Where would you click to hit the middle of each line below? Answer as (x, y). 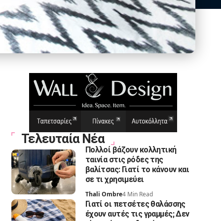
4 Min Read (137, 194)
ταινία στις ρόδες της (124, 159)
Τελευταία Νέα (63, 138)
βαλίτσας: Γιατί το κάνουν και (137, 169)
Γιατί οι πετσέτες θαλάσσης (135, 204)
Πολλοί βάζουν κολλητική (131, 149)
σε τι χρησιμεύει (114, 179)
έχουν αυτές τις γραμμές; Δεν (137, 214)
